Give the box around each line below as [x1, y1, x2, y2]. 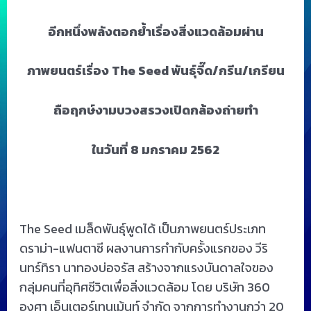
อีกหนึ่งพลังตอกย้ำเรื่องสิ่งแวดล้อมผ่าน [47, 22, 264, 41]
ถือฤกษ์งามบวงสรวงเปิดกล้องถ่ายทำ [53, 101, 258, 120]
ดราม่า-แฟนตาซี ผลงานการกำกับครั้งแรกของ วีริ [19, 238, 268, 258]
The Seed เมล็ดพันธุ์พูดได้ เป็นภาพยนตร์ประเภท [19, 219, 266, 238]
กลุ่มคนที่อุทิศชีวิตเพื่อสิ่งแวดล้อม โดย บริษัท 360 [19, 277, 270, 296]
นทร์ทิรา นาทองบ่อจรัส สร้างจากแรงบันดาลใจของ [19, 258, 274, 277]
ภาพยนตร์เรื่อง [26, 61, 112, 81]
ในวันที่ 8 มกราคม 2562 [92, 140, 219, 159]
